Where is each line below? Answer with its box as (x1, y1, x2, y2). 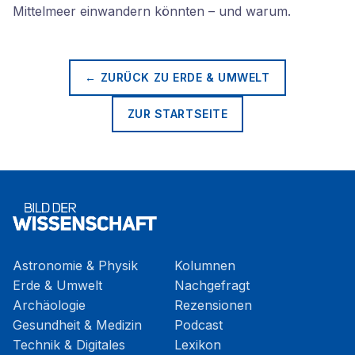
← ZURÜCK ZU (85, 71, 174, 84)
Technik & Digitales (13, 337, 125, 353)
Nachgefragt (174, 277, 250, 293)
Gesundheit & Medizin (13, 317, 142, 333)
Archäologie (13, 297, 86, 313)
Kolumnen (174, 258, 235, 273)
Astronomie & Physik (13, 258, 138, 273)
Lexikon (174, 337, 221, 353)
